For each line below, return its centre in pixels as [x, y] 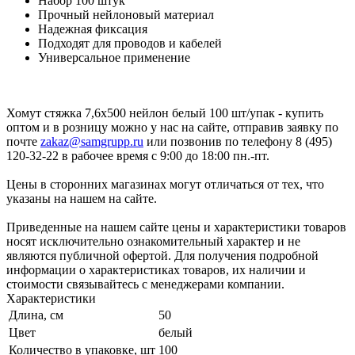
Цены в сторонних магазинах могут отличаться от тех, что [165, 185]
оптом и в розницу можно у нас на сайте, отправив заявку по [172, 128]
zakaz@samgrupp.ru [92, 142]
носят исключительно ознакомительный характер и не [153, 242]
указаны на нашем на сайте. [82, 199]
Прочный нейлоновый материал [126, 15]
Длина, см [36, 315]
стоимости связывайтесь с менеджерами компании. [145, 284]
